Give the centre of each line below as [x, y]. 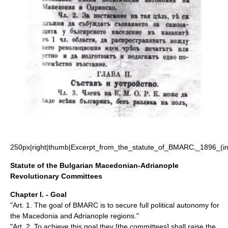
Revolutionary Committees [56, 176]
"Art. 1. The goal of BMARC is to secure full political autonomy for [115, 205]
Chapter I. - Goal [38, 195]
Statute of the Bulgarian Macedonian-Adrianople [94, 166]
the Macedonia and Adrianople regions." [75, 216]
